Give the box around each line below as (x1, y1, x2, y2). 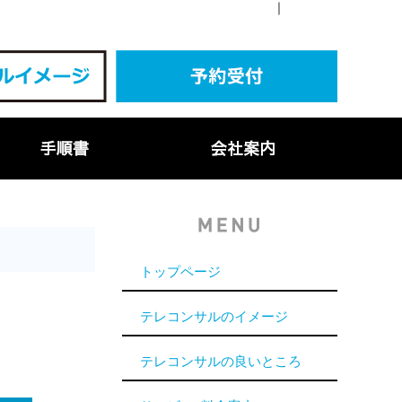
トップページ (140, 265, 221, 279)
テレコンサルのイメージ (140, 310, 288, 324)
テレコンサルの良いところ (140, 354, 301, 369)
